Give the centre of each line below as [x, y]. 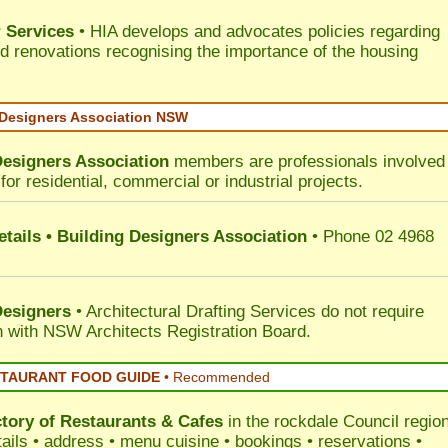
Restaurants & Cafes [141, 421]
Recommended [221, 377]
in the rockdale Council [311, 421]
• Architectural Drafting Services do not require [247, 311]
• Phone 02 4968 [370, 236]
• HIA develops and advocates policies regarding [257, 31]
